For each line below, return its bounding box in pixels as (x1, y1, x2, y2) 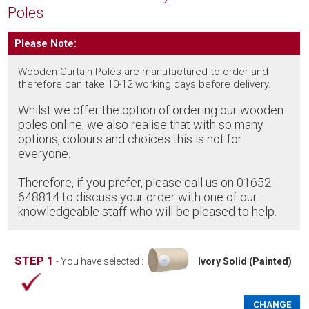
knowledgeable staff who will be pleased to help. (18, 204, 277, 219)
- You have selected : (54, 256, 146, 268)
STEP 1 (14, 254, 54, 268)
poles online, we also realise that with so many (18, 117, 264, 132)
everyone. (18, 146, 71, 161)
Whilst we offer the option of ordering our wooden (18, 103, 284, 118)
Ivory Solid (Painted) (198, 256, 292, 268)
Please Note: (14, 37, 77, 50)
